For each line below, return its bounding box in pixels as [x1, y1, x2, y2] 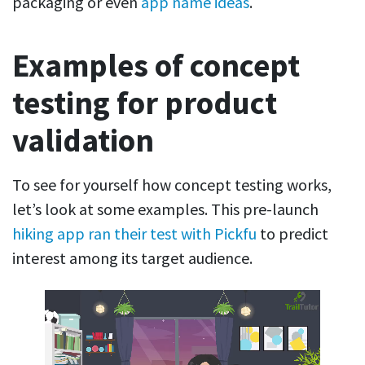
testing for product [12, 83, 277, 124]
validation [12, 121, 154, 161]
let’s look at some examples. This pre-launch [12, 199, 319, 220]
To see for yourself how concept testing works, [12, 174, 332, 196]
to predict [257, 223, 328, 244]
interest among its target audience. [12, 248, 253, 269]
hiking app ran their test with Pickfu [12, 223, 257, 244]
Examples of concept [12, 46, 300, 86]
